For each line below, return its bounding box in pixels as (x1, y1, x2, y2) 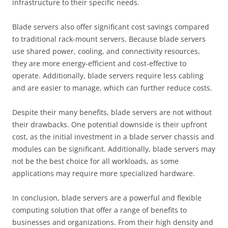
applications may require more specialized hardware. (12, 168, 195, 178)
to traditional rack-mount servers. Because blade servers (12, 34, 206, 44)
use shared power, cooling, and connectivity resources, (12, 46, 200, 56)
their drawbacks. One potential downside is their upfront (12, 120, 207, 129)
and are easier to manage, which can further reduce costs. (12, 83, 212, 93)
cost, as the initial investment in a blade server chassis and (12, 132, 214, 141)
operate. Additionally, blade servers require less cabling (12, 71, 204, 80)
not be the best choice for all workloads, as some (12, 156, 179, 166)
